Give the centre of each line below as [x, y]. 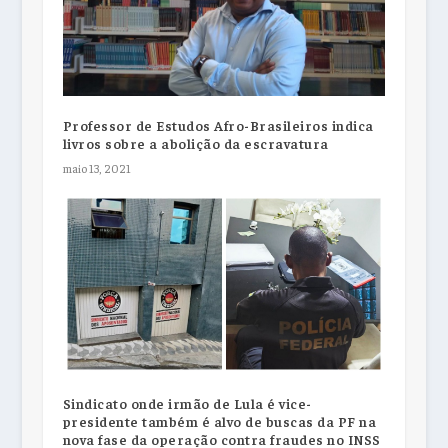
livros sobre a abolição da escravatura [195, 142]
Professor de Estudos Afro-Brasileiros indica [218, 124]
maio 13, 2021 [96, 167]
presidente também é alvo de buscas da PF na [219, 421]
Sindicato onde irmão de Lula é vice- [187, 403]
